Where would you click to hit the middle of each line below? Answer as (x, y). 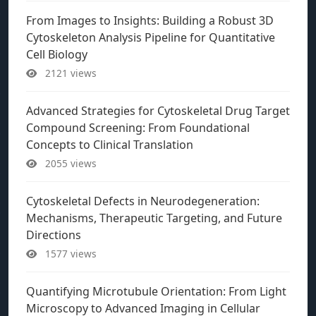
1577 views (69, 254)
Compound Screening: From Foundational (138, 128)
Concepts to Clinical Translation (110, 145)
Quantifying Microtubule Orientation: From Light (156, 291)
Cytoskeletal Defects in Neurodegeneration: (143, 201)
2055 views (69, 163)
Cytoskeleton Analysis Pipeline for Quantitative (151, 37)
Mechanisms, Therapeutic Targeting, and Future (154, 218)
